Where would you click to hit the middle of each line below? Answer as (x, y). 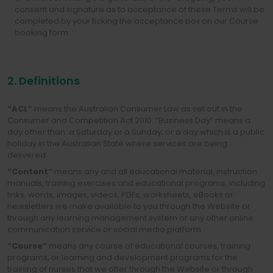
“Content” (30, 172)
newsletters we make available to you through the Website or (129, 206)
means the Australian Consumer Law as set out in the (137, 109)
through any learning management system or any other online (130, 218)
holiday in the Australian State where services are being (117, 144)
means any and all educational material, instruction (155, 172)
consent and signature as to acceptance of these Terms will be (140, 9)
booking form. (42, 33)
